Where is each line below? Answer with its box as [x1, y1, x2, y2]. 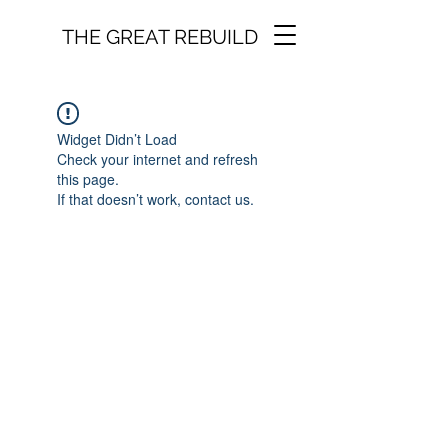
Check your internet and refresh [57, 149, 258, 169]
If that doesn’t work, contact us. [57, 189, 254, 209]
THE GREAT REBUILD [62, 25, 258, 49]
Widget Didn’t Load [57, 129, 177, 149]
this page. [57, 169, 119, 189]
